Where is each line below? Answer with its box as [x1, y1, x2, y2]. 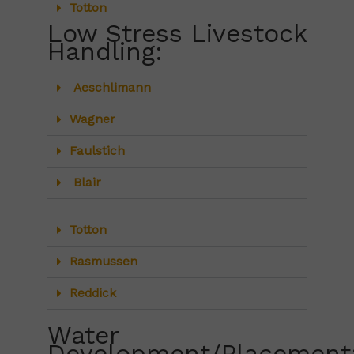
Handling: [47, 36, 163, 67]
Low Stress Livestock [47, 18, 307, 49]
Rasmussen [69, 254, 137, 269]
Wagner [69, 112, 115, 127]
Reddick [69, 286, 116, 301]
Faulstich [69, 144, 125, 159]
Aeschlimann [69, 81, 151, 96]
